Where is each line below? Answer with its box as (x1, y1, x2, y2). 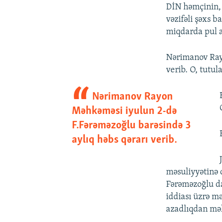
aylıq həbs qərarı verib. (71, 134, 177, 146)
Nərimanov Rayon (92, 91, 173, 103)
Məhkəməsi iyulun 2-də (71, 105, 177, 117)
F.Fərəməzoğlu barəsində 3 (71, 119, 191, 131)
